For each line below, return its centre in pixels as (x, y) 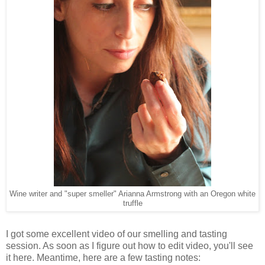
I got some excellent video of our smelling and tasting (117, 234)
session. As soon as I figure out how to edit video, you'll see (130, 246)
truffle (132, 204)
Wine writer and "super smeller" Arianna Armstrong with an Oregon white (132, 194)
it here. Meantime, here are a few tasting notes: (103, 258)
